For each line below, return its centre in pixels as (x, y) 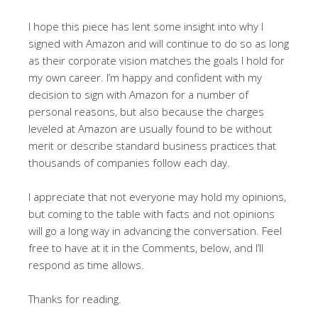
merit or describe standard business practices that (152, 145)
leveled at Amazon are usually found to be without (150, 128)
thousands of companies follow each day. (129, 162)
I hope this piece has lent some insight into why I (146, 26)
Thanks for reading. (75, 298)
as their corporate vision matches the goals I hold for (157, 60)
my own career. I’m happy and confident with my (145, 77)
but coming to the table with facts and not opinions (152, 213)
